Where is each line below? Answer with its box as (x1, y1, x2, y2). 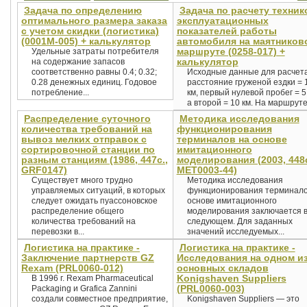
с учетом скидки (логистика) (21, 25, 159, 37)
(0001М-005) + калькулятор (21, 36, 151, 47)
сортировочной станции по (21, 144, 155, 156)
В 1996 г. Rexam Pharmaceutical (32, 273, 153, 284)
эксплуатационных (176, 15, 269, 27)
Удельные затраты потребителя (32, 47, 159, 57)
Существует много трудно (32, 175, 133, 186)
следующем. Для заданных (186, 217, 293, 227)
